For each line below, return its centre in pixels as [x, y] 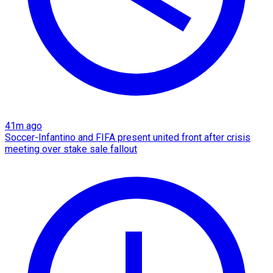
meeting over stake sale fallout [71, 149]
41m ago [23, 126]
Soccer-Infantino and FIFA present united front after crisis [128, 137]
